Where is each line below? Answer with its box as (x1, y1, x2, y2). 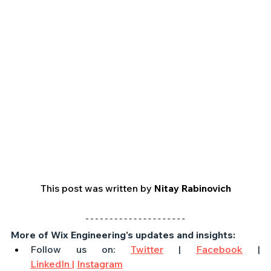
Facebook (196, 243, 243, 256)
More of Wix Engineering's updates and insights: (11, 229, 235, 241)
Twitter (131, 243, 163, 256)
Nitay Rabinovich (154, 182, 231, 195)
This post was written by (40, 182, 154, 195)
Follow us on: (30, 243, 131, 256)
